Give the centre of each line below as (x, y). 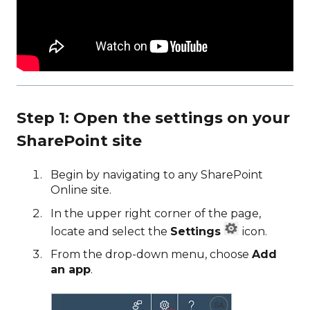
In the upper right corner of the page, (156, 213)
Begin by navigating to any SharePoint (157, 175)
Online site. (81, 190)
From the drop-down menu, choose (151, 254)
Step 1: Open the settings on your (153, 118)
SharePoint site (79, 141)
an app (71, 269)
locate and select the (110, 231)
